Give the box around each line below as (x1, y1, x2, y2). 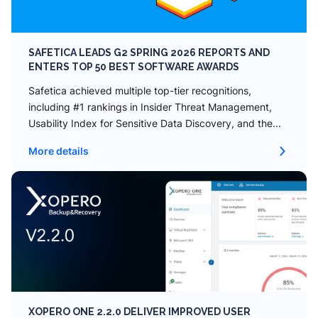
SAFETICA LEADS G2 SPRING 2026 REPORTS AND (28, 47, 270, 58)
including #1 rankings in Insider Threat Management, (28, 101, 272, 113)
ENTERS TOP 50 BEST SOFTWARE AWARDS (28, 61, 239, 72)
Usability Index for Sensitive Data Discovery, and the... (28, 117, 281, 129)
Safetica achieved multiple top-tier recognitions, (28, 84, 251, 97)
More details (28, 145, 89, 157)
